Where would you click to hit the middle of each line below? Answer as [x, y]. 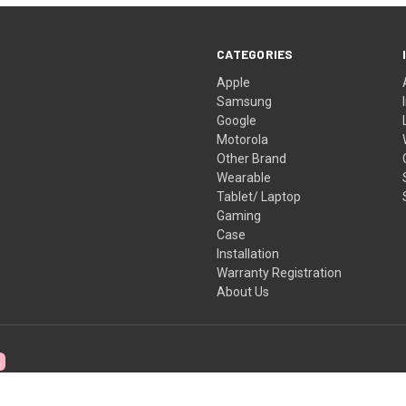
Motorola [243, 139]
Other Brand [252, 158]
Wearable [244, 177]
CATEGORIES [255, 53]
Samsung [245, 101]
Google [237, 120]
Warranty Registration [280, 272]
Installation [248, 253]
